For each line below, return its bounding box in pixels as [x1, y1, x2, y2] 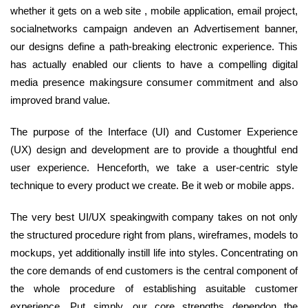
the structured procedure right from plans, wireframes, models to [10, 229, 298, 241]
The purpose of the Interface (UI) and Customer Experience [10, 126, 298, 138]
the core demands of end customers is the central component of [10, 265, 298, 277]
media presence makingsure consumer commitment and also [10, 76, 298, 89]
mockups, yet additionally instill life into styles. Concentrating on [10, 247, 298, 259]
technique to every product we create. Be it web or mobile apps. [10, 179, 294, 192]
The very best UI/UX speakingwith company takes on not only [10, 211, 298, 223]
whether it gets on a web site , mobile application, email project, [10, 5, 298, 17]
